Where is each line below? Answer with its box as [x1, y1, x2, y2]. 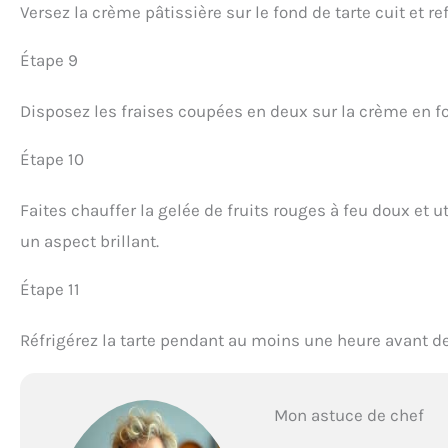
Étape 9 [20, 49, 78, 70]
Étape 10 [20, 148, 84, 169]
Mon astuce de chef [273, 404, 424, 425]
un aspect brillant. [20, 230, 159, 251]
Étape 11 [20, 278, 80, 299]
